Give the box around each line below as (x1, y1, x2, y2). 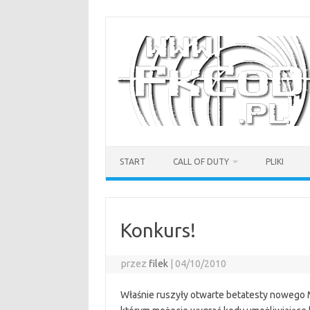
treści (104, 35, 128, 46)
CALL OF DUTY (173, 157, 229, 166)
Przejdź (104, 15, 137, 26)
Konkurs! (120, 219, 196, 241)
